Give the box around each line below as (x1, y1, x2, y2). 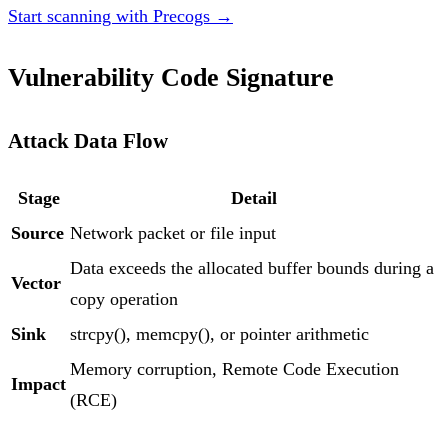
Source (11, 223, 64, 244)
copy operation (70, 289, 178, 310)
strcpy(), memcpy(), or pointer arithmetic (70, 324, 369, 345)
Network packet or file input (70, 223, 276, 244)
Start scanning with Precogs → (8, 6, 233, 26)
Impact (11, 374, 66, 395)
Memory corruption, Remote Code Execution (70, 359, 399, 380)
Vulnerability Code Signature (8, 61, 334, 92)
